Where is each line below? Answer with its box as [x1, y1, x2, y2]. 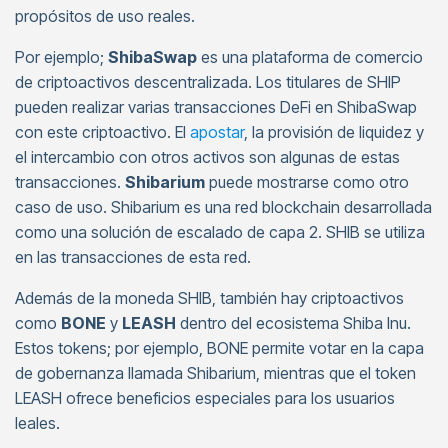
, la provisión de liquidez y [244, 122, 424, 142]
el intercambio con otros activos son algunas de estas [15, 147, 400, 167]
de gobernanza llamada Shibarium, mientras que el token [15, 363, 416, 383]
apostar [190, 122, 244, 142]
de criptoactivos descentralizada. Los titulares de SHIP [15, 72, 401, 92]
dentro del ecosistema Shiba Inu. [176, 313, 411, 333]
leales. [15, 413, 60, 433]
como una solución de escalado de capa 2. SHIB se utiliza [15, 222, 425, 242]
